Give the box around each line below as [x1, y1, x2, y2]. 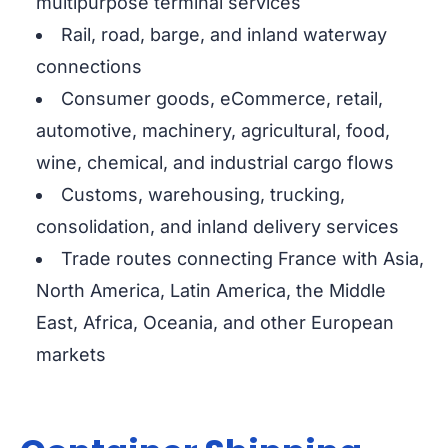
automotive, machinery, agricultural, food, [36, 120, 390, 142]
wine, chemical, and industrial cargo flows [36, 152, 394, 174]
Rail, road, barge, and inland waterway [61, 24, 387, 46]
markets [36, 344, 106, 366]
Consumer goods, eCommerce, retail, [61, 88, 383, 110]
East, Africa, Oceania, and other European [36, 312, 394, 334]
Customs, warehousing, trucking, [61, 184, 345, 206]
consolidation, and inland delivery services [36, 216, 399, 238]
